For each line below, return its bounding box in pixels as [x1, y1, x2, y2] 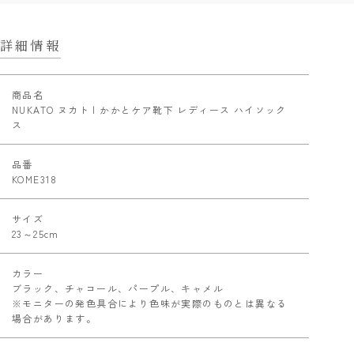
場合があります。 [12, 311, 97, 325]
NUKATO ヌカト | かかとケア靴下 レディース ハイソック [12, 102, 287, 116]
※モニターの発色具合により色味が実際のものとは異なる [12, 296, 288, 310]
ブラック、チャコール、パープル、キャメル [12, 281, 224, 295]
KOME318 [12, 171, 58, 186]
